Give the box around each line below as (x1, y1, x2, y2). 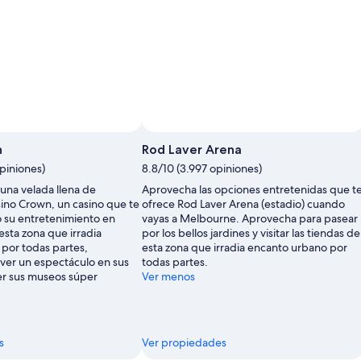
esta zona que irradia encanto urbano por (142, 239, 347, 255)
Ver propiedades (142, 334, 226, 350)
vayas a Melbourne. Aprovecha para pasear (142, 210, 358, 226)
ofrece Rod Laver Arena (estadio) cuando (142, 196, 345, 211)
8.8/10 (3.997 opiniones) (142, 160, 262, 176)
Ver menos (142, 268, 195, 284)
